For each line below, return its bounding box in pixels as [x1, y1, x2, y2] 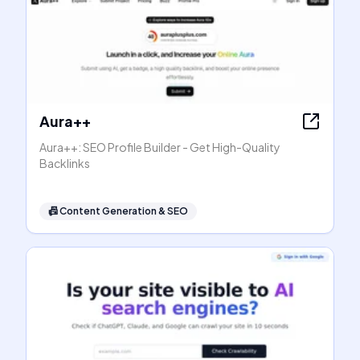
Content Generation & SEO [59, 205, 188, 217]
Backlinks [39, 156, 90, 170]
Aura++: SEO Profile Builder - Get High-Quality [39, 140, 280, 154]
